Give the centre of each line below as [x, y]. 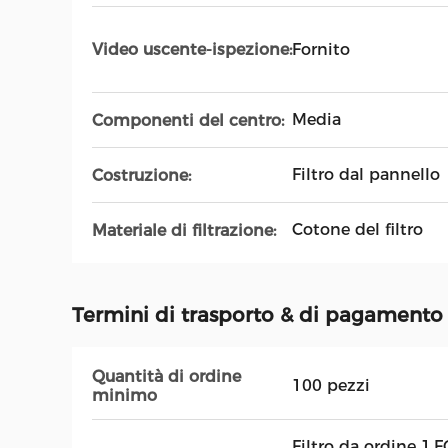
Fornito [321, 49]
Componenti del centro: [188, 120]
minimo [124, 395]
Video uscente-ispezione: [192, 49]
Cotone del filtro [357, 229]
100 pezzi [331, 385]
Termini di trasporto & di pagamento [257, 315]
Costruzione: [141, 175]
